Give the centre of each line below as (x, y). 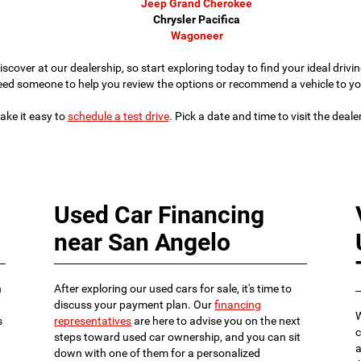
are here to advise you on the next (216, 321)
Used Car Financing (160, 215)
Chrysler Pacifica (197, 20)
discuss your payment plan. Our (135, 305)
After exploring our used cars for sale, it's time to (173, 289)
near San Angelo (143, 243)
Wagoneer (197, 36)
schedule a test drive (118, 116)
